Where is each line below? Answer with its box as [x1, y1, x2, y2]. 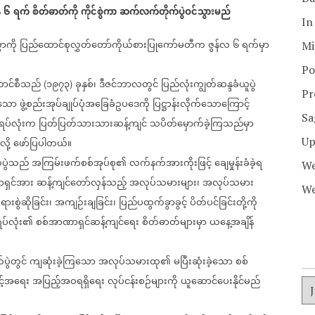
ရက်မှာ [242, 35, 269, 56]
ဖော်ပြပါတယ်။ [13, 134, 72, 154]
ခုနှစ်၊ [75, 75, 96, 95]
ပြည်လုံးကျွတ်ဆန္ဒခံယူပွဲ [161, 75, 256, 95]
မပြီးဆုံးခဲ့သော [174, 252, 233, 272]
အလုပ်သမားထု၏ [98, 252, 171, 272]
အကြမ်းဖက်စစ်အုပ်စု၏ [32, 153, 127, 174]
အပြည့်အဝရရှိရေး [32, 271, 105, 292]
